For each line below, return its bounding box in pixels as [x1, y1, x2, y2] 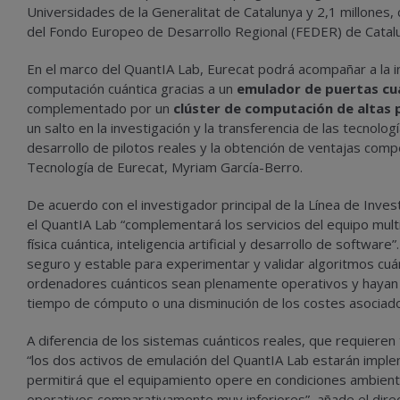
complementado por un [27, 99, 173, 117]
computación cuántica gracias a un [27, 79, 237, 97]
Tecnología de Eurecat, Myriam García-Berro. [27, 158, 303, 176]
